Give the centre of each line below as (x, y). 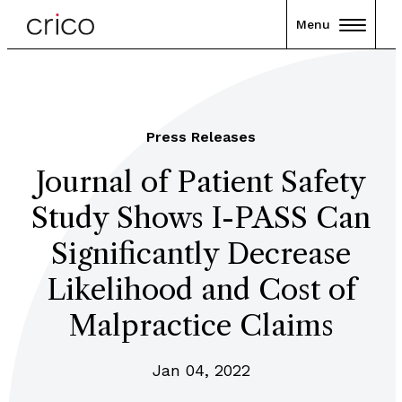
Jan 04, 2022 (201, 370)
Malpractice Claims (201, 325)
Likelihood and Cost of (201, 289)
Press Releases (201, 137)
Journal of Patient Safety (201, 182)
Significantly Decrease (201, 253)
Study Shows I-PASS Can (201, 218)
